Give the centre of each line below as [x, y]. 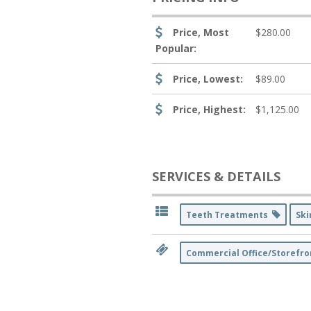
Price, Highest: [210, 109]
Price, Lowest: [208, 78]
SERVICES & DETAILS [217, 176]
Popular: [176, 48]
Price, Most [201, 32]
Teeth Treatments [229, 215]
